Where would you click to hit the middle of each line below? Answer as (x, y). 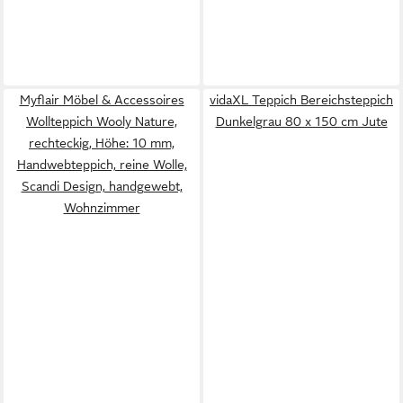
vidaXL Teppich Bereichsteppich (301, 100)
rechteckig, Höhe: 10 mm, (102, 143)
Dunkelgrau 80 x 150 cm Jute (301, 121)
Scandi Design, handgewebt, (102, 186)
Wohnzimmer (102, 208)
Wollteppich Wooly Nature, (102, 121)
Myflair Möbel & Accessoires (102, 100)
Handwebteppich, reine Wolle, (102, 165)
